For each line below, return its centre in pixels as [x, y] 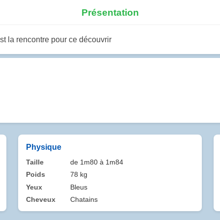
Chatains [84, 200]
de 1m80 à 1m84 [97, 162]
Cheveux [41, 200]
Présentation [110, 12]
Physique [44, 147]
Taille [35, 162]
